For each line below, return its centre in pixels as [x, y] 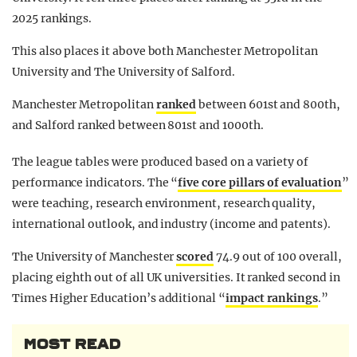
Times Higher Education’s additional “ [119, 298]
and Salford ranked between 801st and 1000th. [138, 126]
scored [195, 257]
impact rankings [272, 298]
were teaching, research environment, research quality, [164, 204]
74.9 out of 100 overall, [278, 257]
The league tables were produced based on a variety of [161, 162]
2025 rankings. [52, 19]
